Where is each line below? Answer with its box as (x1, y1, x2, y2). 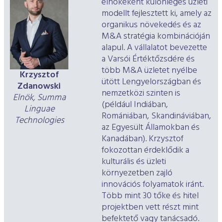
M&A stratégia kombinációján (102, 29, 210, 44)
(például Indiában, (102, 98, 168, 112)
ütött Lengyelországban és (102, 75, 201, 90)
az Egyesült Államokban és (102, 120, 200, 135)
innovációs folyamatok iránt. (102, 177, 204, 192)
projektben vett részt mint (102, 200, 199, 215)
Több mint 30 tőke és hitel (102, 189, 199, 204)
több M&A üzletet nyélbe (102, 63, 197, 78)
